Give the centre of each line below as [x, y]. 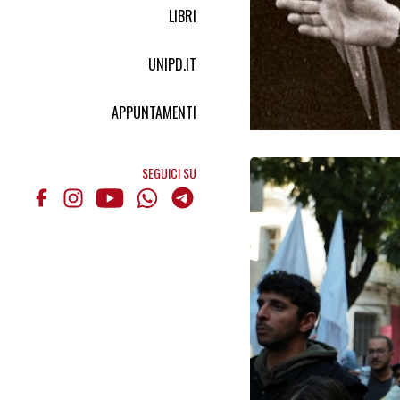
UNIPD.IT [172, 64]
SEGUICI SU [169, 172]
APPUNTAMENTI [154, 112]
